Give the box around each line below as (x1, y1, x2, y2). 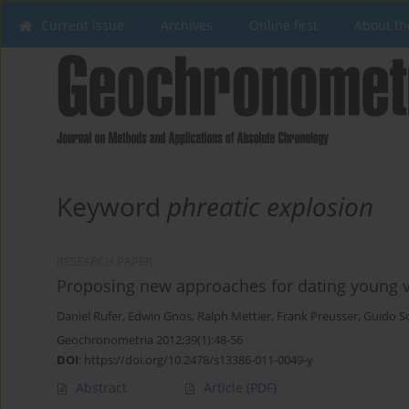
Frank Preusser (277, 309, 358, 325)
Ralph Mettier (197, 309, 271, 325)
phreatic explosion (167, 189, 373, 225)
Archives (161, 16, 213, 34)
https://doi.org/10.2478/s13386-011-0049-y (84, 351, 313, 369)
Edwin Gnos (128, 309, 192, 325)
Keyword (57, 189, 167, 225)
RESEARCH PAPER (57, 254, 152, 270)
